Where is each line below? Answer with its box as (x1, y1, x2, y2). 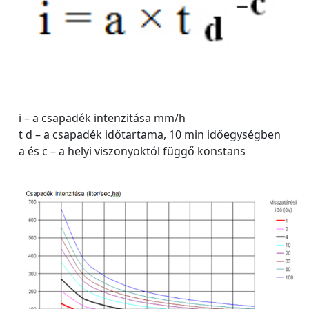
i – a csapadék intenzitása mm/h (19, 110, 186, 126)
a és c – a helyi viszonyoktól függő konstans (19, 143, 246, 159)
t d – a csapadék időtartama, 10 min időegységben (19, 126, 281, 142)
